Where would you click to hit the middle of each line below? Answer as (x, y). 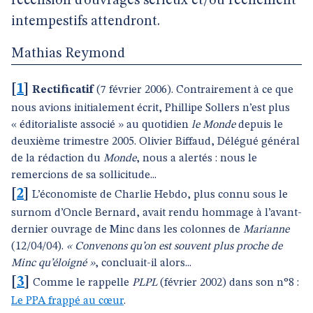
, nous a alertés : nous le (197, 159)
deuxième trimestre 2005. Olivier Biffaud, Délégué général (155, 142)
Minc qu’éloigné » (53, 263)
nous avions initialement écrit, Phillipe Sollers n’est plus (151, 108)
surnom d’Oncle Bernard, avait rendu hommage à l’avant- (156, 213)
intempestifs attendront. (86, 22)
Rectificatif (63, 90)
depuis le (259, 125)
